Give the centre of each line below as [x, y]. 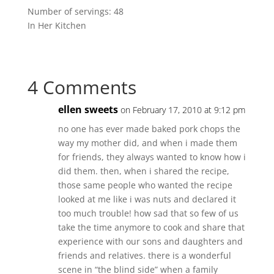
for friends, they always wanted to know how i [152, 157]
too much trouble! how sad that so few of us [148, 213]
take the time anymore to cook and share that [151, 228]
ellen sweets [88, 110]
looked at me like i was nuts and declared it [147, 199]
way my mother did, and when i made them [147, 143]
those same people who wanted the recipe [145, 185]
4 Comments [82, 87]
